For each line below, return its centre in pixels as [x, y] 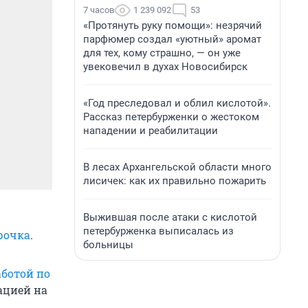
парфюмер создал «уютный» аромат [172, 39]
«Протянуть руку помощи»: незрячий [173, 25]
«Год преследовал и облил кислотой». [177, 103]
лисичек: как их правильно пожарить [175, 181]
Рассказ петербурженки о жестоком [171, 117]
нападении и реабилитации [151, 131]
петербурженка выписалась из [158, 231]
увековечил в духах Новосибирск [165, 67]
